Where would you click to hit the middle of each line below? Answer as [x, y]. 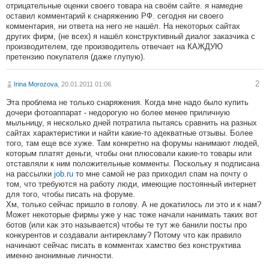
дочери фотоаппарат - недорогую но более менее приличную [118, 113]
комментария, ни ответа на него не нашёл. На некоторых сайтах [123, 26]
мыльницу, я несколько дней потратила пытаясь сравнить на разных [131, 123]
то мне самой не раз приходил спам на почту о [160, 174]
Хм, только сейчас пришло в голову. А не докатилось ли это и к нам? [134, 205]
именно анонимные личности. [60, 256]
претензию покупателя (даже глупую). [76, 57]
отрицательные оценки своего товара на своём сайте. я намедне [124, 6]
